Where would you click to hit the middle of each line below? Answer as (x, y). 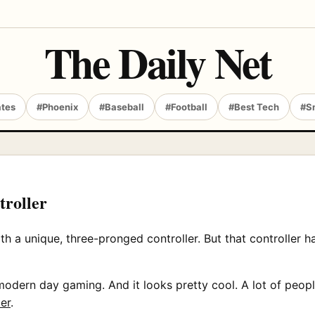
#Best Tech (254, 107)
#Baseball (122, 107)
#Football (186, 107)
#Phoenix (57, 107)
